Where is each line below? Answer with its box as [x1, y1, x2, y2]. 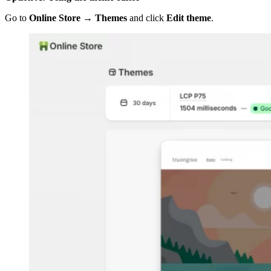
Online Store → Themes [29, 13, 127, 24]
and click [127, 13, 166, 24]
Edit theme [166, 13, 211, 24]
